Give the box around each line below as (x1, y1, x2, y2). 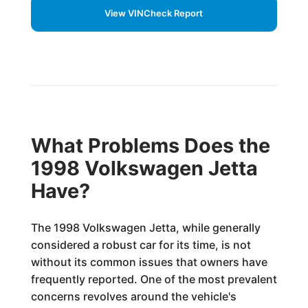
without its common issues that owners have (30, 255, 267, 269)
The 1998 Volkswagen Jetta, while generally (30, 221, 261, 234)
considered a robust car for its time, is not (30, 238, 251, 252)
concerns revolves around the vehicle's (30, 289, 236, 303)
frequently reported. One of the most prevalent (30, 272, 277, 286)
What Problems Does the (30, 133, 270, 157)
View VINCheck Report (104, 8, 203, 19)
